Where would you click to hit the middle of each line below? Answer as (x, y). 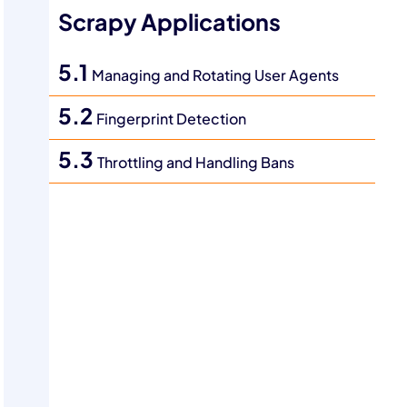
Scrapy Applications (170, 23)
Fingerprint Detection (172, 119)
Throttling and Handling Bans (196, 163)
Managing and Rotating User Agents (216, 75)
